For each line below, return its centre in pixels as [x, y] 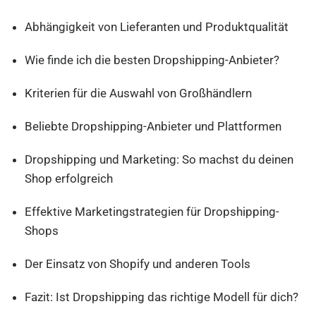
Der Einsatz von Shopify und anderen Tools [138, 264]
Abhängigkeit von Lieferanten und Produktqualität [157, 27]
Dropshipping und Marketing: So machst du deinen [159, 159]
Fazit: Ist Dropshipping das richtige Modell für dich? [162, 297]
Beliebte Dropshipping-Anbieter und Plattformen [153, 126]
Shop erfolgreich [69, 178]
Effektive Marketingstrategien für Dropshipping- [152, 212]
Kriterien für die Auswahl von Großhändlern [139, 93]
